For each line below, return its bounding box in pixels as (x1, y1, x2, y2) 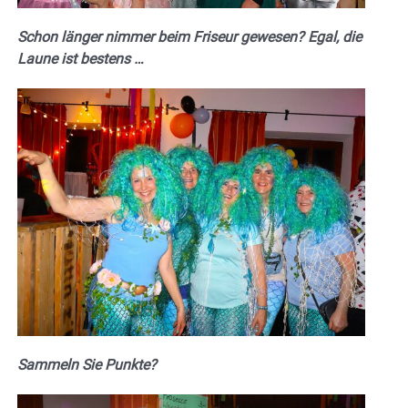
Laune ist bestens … (17, 50, 144, 68)
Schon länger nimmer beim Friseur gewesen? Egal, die (17, 28, 362, 46)
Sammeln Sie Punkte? (17, 356, 157, 374)
